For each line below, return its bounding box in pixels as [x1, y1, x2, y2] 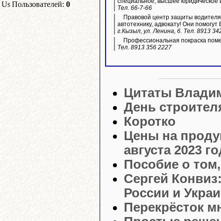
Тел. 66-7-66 [117, 4, 152, 12]
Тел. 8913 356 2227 [117, 44, 172, 51]
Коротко [124, 114, 176, 129]
